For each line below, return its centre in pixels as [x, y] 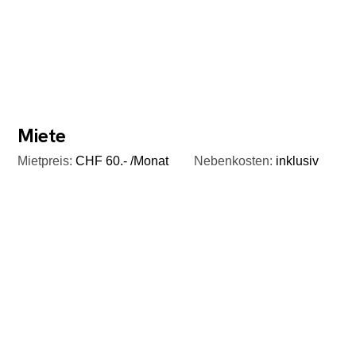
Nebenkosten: [234, 161]
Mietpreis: [45, 161]
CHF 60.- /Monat [121, 161]
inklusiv [296, 161]
